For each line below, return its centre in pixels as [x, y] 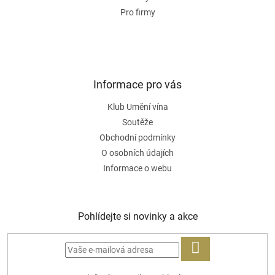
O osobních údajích [137, 153]
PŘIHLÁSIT [216, 264]
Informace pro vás [137, 84]
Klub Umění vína [137, 107]
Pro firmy [137, 12]
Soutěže [137, 122]
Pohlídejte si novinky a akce [137, 216]
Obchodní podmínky [137, 137]
